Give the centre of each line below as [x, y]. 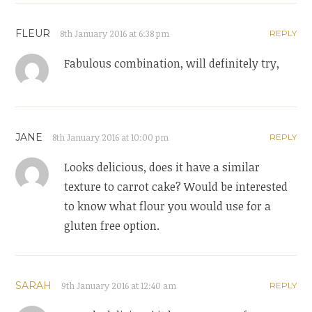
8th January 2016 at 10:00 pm [111, 138]
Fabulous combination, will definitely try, [172, 64]
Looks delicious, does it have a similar [162, 167]
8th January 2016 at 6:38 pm [115, 34]
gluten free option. [112, 226]
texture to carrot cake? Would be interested [176, 187]
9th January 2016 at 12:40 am [119, 286]
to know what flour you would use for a [168, 206]
